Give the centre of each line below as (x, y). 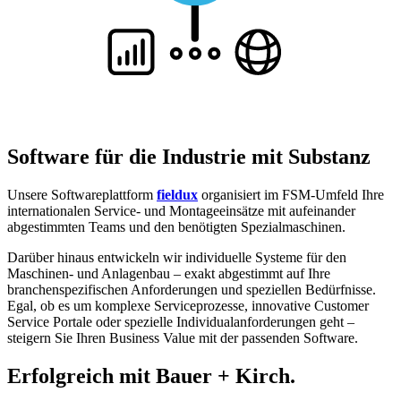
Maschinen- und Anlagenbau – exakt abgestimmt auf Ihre (169, 274)
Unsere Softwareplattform (82, 195)
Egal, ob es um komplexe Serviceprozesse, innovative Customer (188, 306)
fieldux (177, 195)
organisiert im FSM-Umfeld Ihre (291, 195)
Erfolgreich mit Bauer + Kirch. (151, 376)
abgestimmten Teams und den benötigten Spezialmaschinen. (176, 227)
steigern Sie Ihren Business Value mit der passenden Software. (183, 338)
